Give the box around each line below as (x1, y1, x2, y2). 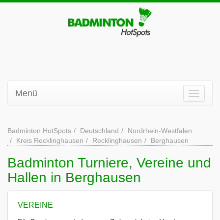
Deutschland (80, 127, 119, 135)
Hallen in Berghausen (7, 170, 141, 185)
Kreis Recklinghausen (16, 137, 83, 144)
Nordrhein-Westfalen (128, 127, 192, 135)
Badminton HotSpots (7, 127, 71, 135)
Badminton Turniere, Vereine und (7, 155, 211, 170)
